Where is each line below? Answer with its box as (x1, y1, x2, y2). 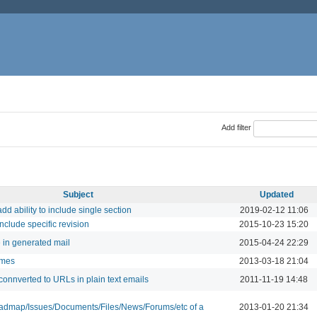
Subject (63, 189, 93, 200)
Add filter (221, 123, 251, 132)
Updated (260, 189, 294, 200)
